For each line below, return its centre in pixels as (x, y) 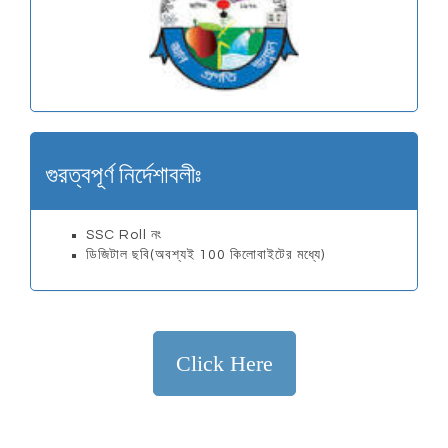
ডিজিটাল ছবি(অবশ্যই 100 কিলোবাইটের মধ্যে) (205, 254)
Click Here (224, 363)
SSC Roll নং (124, 234)
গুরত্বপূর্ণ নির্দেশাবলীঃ (123, 175)
